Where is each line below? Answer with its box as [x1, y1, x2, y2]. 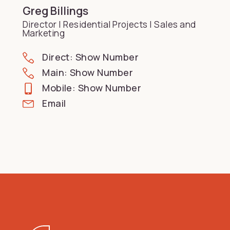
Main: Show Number [42, 66, 133, 79]
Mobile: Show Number [42, 82, 142, 94]
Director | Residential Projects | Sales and [23, 18, 196, 30]
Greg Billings [23, 3, 88, 18]
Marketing [23, 27, 65, 39]
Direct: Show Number [42, 51, 139, 64]
